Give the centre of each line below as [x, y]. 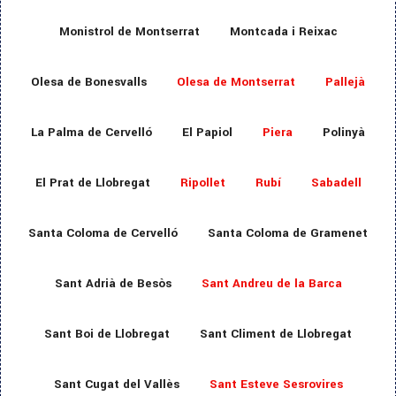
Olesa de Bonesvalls [89, 82]
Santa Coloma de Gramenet [288, 233]
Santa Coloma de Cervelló [103, 233]
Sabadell [336, 183]
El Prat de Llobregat [92, 183]
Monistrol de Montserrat [129, 32]
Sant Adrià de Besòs [113, 284]
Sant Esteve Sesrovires [276, 385]
